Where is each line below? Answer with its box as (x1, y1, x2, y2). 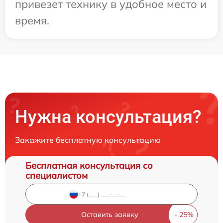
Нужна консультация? (15, 107, 202, 128)
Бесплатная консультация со (25, 160, 153, 172)
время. (15, 13, 49, 28)
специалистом (25, 170, 88, 182)
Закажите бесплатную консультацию (15, 135, 161, 145)
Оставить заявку (81, 210, 138, 220)
